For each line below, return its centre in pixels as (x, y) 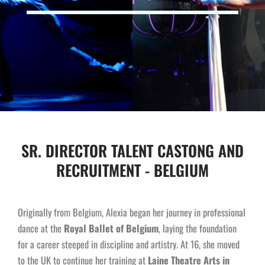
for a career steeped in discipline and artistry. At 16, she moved (129, 244)
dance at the (41, 228)
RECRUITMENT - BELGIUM (132, 170)
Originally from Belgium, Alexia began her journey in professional (132, 212)
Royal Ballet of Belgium (111, 228)
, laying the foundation (198, 228)
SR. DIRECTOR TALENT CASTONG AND (132, 151)
